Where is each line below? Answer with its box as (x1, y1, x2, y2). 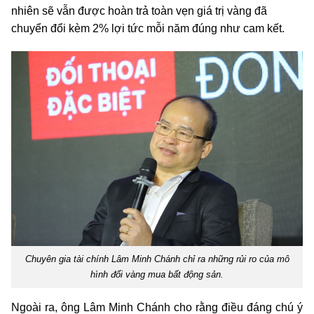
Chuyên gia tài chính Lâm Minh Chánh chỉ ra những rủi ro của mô (25, 253, 289, 264)
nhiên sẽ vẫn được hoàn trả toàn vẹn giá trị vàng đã (11, 5, 267, 18)
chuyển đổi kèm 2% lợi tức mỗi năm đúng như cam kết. (11, 22, 285, 35)
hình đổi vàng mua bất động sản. (90, 268, 224, 280)
